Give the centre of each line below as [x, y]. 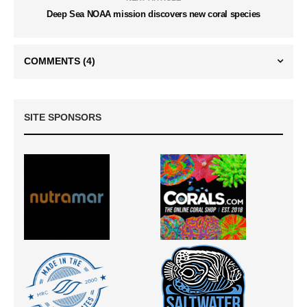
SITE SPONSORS [63, 118]
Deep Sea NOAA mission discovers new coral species [153, 14]
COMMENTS [53, 61]
